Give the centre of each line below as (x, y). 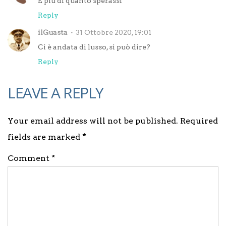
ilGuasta (53, 32)
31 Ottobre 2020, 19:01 (114, 32)
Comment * (31, 158)
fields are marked (45, 137)
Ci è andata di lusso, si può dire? (94, 47)
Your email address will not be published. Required (113, 121)
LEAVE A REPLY (55, 93)
